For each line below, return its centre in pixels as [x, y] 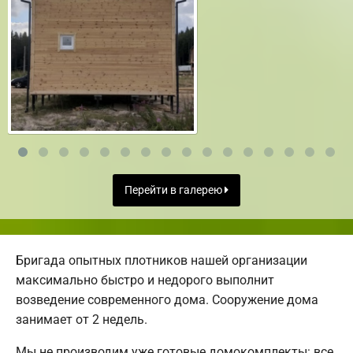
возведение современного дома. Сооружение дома [167, 300]
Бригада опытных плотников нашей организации [162, 261]
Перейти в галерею [175, 191]
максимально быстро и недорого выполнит [145, 281]
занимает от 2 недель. [82, 320]
